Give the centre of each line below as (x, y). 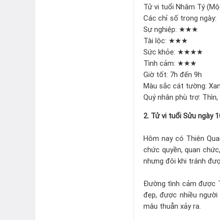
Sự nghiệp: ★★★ (171, 29)
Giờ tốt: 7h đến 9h (173, 74)
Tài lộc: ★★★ (165, 40)
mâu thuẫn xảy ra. (172, 206)
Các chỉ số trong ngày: (180, 18)
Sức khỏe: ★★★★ (173, 52)
